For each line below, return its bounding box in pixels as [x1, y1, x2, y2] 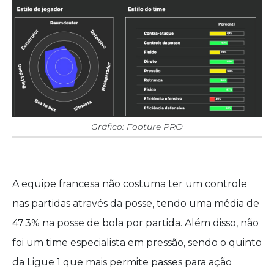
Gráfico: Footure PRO [91, 121, 183, 133]
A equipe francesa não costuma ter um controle [12, 178, 247, 190]
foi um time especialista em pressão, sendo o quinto [12, 237, 262, 249]
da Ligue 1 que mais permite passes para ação [12, 256, 232, 268]
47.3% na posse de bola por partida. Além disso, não [12, 217, 259, 229]
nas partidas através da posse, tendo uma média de [12, 198, 259, 210]
